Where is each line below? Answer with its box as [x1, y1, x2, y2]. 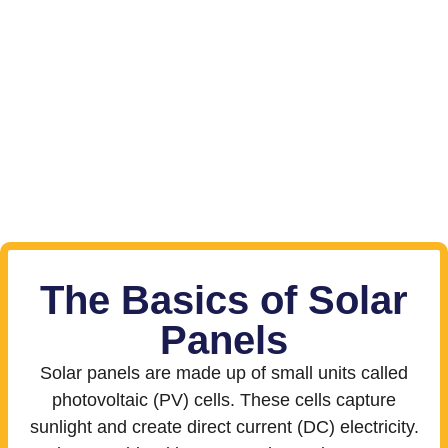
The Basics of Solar [40, 277, 408, 322]
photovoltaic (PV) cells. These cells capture [52, 389, 396, 410]
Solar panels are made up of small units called [40, 362, 408, 383]
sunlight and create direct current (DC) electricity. [29, 416, 419, 437]
